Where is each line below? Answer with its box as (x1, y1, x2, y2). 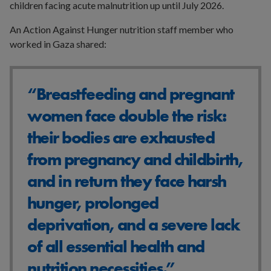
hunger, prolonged (27, 192, 158, 214)
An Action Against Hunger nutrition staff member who (10, 23, 233, 35)
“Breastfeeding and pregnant (27, 83, 234, 105)
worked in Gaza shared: (10, 38, 106, 50)
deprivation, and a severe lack (27, 214, 240, 235)
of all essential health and (27, 235, 204, 257)
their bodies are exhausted (27, 126, 214, 148)
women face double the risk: (27, 105, 226, 126)
